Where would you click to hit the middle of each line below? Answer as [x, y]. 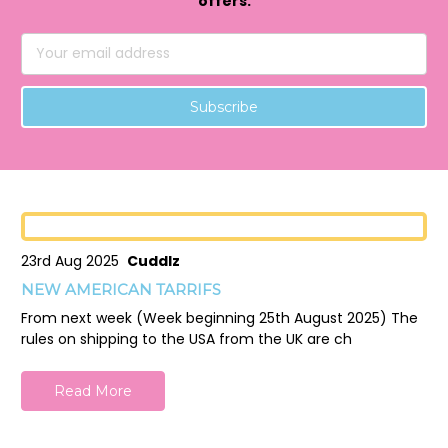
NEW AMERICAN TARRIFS [121, 290]
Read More [92, 391]
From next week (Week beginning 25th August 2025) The [219, 318]
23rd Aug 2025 [74, 261]
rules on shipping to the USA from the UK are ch [186, 339]
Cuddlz [153, 261]
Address [48, 63]
